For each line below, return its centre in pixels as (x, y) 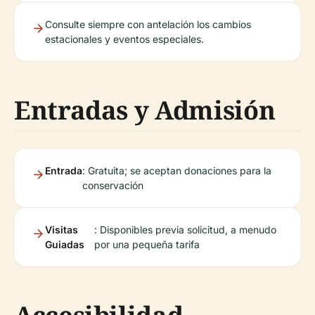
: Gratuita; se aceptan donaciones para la (177, 170)
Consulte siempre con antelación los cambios (148, 24)
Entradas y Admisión (145, 110)
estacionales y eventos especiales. (124, 39)
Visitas (62, 229)
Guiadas (65, 244)
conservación (113, 185)
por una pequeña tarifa (147, 244)
